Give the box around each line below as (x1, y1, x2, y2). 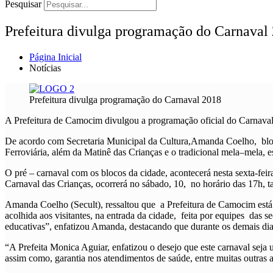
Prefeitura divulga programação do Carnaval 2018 (29, 94, 221, 105)
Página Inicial (29, 51, 82, 62)
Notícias (29, 62, 61, 73)
